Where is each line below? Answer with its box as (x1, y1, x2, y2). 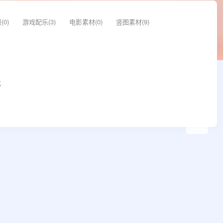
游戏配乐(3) (22, 17, 56, 26)
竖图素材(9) (116, 17, 149, 26)
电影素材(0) (69, 17, 103, 26)
